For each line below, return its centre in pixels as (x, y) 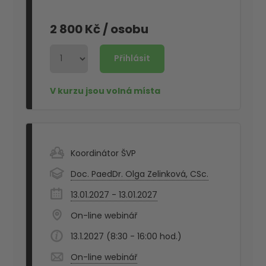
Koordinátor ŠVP (104, 153)
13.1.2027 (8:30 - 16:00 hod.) (126, 236)
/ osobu (126, 29)
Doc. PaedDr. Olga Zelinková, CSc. (140, 174)
